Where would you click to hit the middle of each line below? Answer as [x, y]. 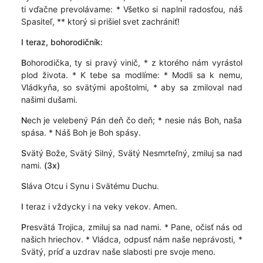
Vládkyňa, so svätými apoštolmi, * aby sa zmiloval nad [131, 87]
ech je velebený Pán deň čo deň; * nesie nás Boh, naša [134, 120]
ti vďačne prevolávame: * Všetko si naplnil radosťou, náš [131, 9]
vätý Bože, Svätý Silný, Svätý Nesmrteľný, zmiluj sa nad [134, 153]
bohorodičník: [76, 42]
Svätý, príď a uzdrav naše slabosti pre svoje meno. [118, 252]
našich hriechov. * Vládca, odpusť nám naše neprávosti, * [131, 239]
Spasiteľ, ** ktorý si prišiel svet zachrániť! [100, 21]
